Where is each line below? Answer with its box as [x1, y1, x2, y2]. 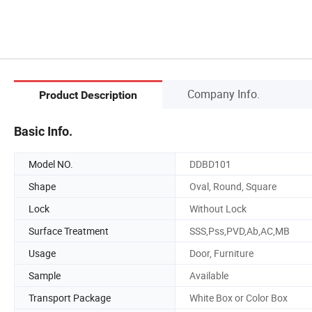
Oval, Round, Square [189, 179, 276, 193]
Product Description [39, 88, 137, 102]
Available [189, 268, 228, 282]
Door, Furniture [189, 246, 253, 260]
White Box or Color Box [189, 290, 288, 304]
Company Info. [187, 86, 260, 102]
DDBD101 [189, 157, 231, 171]
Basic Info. [14, 123, 72, 139]
